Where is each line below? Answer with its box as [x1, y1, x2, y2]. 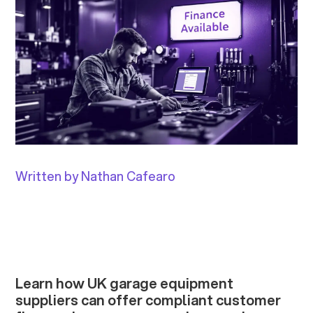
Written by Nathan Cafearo [15, 167, 176, 186]
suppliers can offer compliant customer [15, 290, 282, 311]
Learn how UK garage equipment [15, 273, 234, 294]
